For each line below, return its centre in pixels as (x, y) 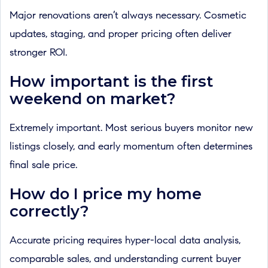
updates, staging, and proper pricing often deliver (121, 34)
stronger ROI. (38, 53)
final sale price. (43, 165)
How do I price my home (106, 194)
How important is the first (111, 81)
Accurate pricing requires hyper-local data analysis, (125, 241)
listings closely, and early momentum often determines (131, 147)
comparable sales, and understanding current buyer (125, 259)
